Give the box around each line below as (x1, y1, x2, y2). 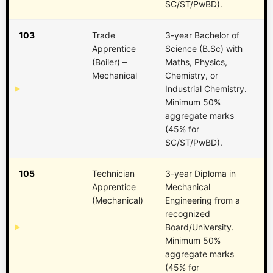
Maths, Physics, (165, 57, 227, 68)
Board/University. (165, 222, 234, 233)
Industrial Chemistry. (165, 83, 247, 94)
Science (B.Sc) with (165, 43, 243, 54)
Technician (92, 168, 135, 179)
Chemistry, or (165, 70, 218, 81)
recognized (165, 208, 210, 219)
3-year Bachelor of (165, 30, 239, 41)
